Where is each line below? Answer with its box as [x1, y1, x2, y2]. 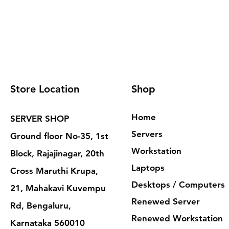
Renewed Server [131, 196, 200, 207]
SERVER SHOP [10, 113, 69, 124]
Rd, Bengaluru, [10, 200, 71, 211]
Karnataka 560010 [10, 218, 85, 228]
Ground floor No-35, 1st [10, 131, 108, 141]
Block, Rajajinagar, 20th [10, 148, 104, 158]
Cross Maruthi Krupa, [10, 166, 98, 176]
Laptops [131, 163, 165, 173]
